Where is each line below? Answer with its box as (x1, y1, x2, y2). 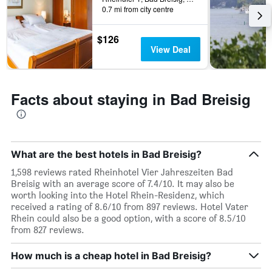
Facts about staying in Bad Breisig (11, 89, 251, 110)
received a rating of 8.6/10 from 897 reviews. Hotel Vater (11, 201, 248, 213)
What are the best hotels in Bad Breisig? (11, 148, 202, 161)
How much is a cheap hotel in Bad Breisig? (11, 250, 211, 262)
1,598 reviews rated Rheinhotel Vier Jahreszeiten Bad (11, 166, 233, 178)
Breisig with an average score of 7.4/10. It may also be (11, 178, 234, 190)
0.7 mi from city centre (102, 4, 174, 15)
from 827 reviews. (11, 224, 84, 236)
